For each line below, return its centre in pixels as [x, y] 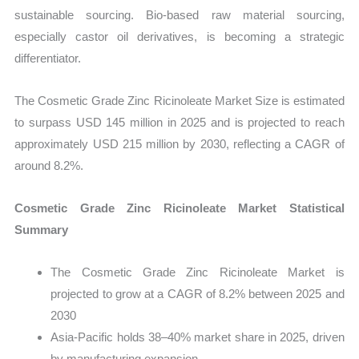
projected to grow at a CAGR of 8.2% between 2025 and [198, 294]
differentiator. [48, 58]
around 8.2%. [49, 165]
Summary [42, 230]
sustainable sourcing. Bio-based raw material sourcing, [179, 14]
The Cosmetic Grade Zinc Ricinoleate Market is [198, 272]
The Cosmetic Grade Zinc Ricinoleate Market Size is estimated [179, 100]
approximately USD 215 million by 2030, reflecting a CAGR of [179, 143]
